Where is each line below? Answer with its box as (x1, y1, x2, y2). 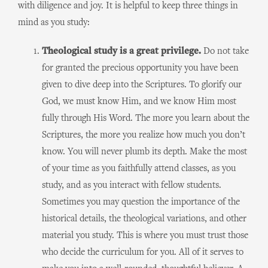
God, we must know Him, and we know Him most (42, 97, 236, 106)
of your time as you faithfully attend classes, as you (42, 164, 236, 173)
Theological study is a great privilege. (42, 47, 201, 56)
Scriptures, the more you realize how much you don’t (42, 130, 245, 140)
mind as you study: (18, 18, 90, 28)
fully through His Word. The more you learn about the (42, 114, 249, 123)
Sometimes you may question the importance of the (42, 197, 240, 207)
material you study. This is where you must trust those (42, 231, 248, 240)
